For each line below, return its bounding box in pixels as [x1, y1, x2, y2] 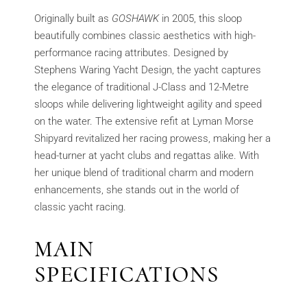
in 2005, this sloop [159, 12, 243, 25]
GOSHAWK [112, 12, 160, 25]
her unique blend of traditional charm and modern [34, 167, 254, 180]
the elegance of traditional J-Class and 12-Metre [34, 81, 249, 94]
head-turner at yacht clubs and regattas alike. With [34, 149, 260, 162]
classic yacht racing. [34, 201, 127, 214]
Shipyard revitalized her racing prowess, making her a [34, 132, 271, 145]
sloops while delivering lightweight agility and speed [34, 98, 262, 111]
